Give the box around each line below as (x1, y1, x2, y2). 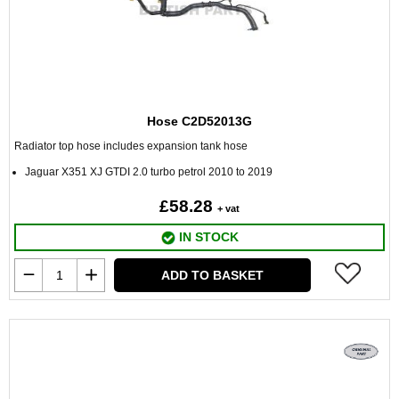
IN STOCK (175, 230, 239, 244)
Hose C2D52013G (147, 114, 252, 128)
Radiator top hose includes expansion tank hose (14, 140, 248, 152)
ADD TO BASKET (161, 268, 264, 282)
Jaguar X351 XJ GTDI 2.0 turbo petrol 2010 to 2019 (25, 166, 273, 178)
